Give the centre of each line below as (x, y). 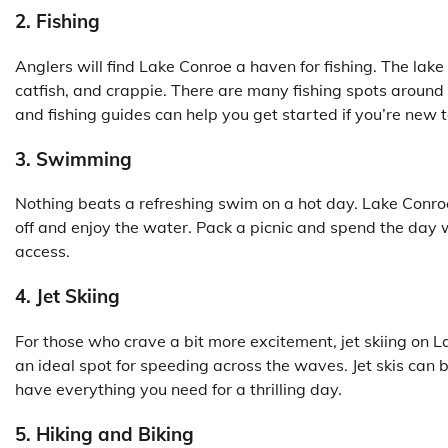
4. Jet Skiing (67, 296)
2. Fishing (57, 21)
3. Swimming (73, 158)
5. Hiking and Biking (104, 433)
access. (42, 251)
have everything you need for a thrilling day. (178, 388)
